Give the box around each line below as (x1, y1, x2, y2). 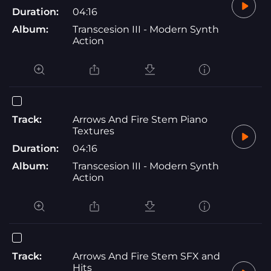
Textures (73, 125, 114, 137)
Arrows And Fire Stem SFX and (73, 250, 220, 262)
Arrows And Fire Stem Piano (73, 113, 207, 125)
